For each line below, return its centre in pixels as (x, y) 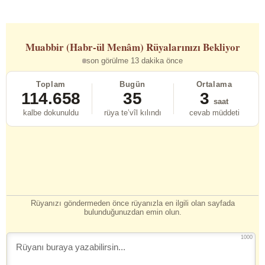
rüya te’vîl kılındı (132, 113)
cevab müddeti (214, 113)
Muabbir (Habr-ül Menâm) (84, 47)
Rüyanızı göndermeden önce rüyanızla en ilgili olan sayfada (132, 203)
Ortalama (214, 85)
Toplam (51, 85)
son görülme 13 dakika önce (135, 60)
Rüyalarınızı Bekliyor (193, 47)
